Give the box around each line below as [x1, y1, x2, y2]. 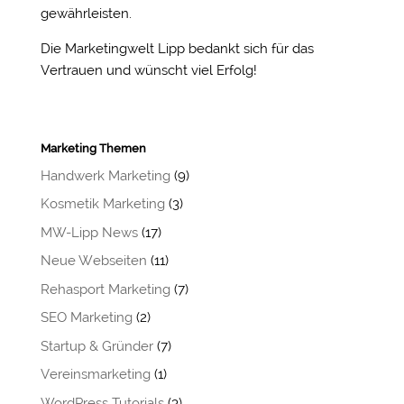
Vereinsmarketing [40, 366, 151, 383]
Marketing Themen [40, 141, 146, 155]
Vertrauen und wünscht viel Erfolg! [40, 61, 257, 78]
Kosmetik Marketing [40, 196, 165, 213]
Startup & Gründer [40, 337, 153, 354]
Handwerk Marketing [40, 167, 170, 184]
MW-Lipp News [40, 224, 138, 241]
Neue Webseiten [40, 252, 147, 270]
